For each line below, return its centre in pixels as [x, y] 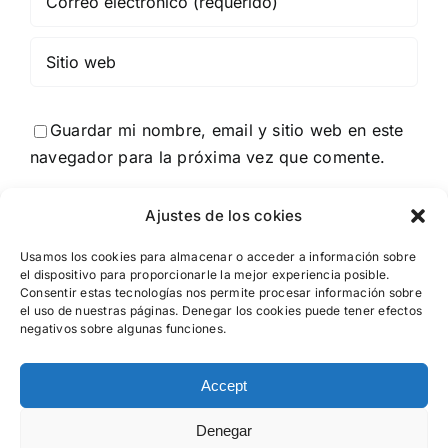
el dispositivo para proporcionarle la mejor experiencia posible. [205, 274]
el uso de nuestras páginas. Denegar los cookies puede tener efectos [221, 310]
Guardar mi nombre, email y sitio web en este [227, 129]
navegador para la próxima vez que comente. [208, 156]
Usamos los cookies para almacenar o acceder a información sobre [218, 256]
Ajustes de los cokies [224, 215]
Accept [224, 385]
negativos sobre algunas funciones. [123, 328]
